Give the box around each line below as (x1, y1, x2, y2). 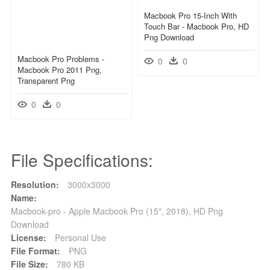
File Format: (11, 244, 60, 257)
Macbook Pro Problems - (17, 52, 104, 64)
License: (11, 231, 46, 243)
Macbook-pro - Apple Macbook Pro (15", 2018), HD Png (11, 204, 223, 217)
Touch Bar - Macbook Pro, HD (144, 20, 249, 32)
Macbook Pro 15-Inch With (144, 9, 237, 21)
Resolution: (11, 178, 59, 190)
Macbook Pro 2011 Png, (17, 63, 102, 75)
